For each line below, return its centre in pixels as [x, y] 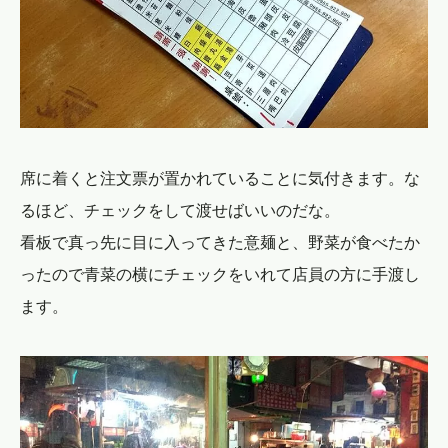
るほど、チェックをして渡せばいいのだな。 [180, 210]
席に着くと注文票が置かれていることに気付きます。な [220, 178]
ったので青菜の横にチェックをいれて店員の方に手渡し [220, 274]
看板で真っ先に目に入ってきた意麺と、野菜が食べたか [220, 242]
